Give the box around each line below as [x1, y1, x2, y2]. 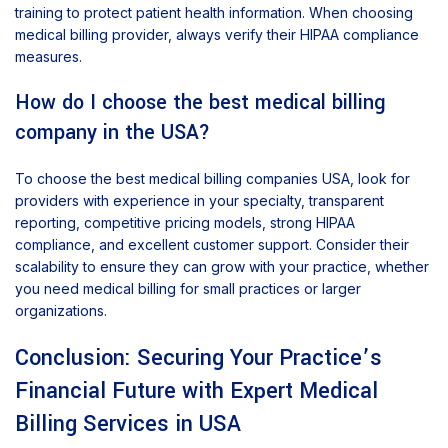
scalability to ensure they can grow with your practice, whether [15, 258, 429, 276]
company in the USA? [15, 118, 210, 148]
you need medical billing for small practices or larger [15, 280, 361, 298]
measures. [15, 48, 82, 66]
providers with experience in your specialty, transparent [15, 192, 384, 210]
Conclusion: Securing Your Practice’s [15, 342, 382, 375]
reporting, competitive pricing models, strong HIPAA [15, 214, 355, 232]
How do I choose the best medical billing [15, 88, 386, 118]
